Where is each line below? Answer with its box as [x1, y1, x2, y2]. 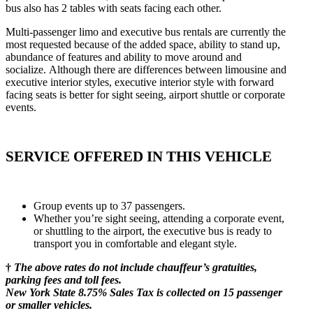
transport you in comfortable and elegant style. [34, 237, 237, 249]
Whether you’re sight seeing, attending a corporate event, [34, 212, 284, 224]
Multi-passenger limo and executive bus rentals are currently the [6, 25, 286, 38]
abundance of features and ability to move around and [6, 50, 242, 63]
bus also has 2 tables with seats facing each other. [6, 1, 221, 14]
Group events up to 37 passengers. [34, 199, 185, 212]
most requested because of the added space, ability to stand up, [6, 38, 280, 50]
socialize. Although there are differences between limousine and [6, 63, 286, 75]
